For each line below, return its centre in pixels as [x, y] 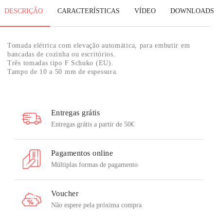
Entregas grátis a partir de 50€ [93, 124]
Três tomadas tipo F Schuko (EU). [61, 63]
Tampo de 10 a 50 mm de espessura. [63, 72]
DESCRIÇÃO [23, 11]
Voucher [65, 193]
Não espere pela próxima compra [96, 205]
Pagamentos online [82, 153]
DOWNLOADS [192, 11]
